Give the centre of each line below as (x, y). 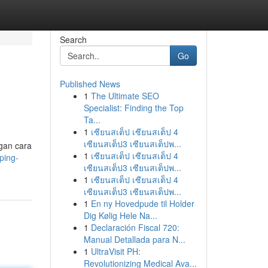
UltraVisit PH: (115, 251)
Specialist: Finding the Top (133, 108)
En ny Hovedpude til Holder (142, 203)
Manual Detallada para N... (134, 239)
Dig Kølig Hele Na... (120, 215)
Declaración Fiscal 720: (135, 227)
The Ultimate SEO (125, 96)
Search (73, 39)
